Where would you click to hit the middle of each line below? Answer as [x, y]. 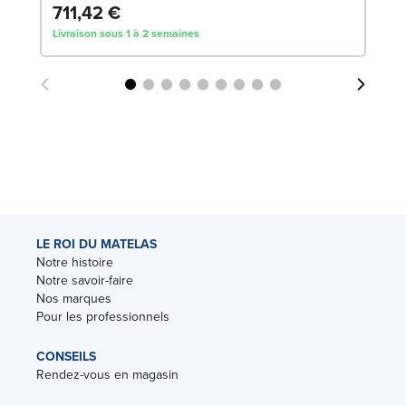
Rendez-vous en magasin [107, 374]
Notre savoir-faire [85, 280]
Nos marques [74, 298]
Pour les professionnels [103, 316]
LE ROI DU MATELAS [97, 244]
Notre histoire [75, 262]
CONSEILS [66, 356]
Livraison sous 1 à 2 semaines [126, 33]
